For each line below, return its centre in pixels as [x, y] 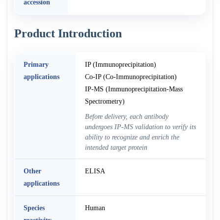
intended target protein [116, 148]
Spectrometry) [105, 101]
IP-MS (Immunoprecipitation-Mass [134, 89]
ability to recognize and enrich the [132, 137]
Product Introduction [68, 34]
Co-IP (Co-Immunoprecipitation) [131, 77]
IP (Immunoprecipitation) [120, 65]
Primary [36, 65]
